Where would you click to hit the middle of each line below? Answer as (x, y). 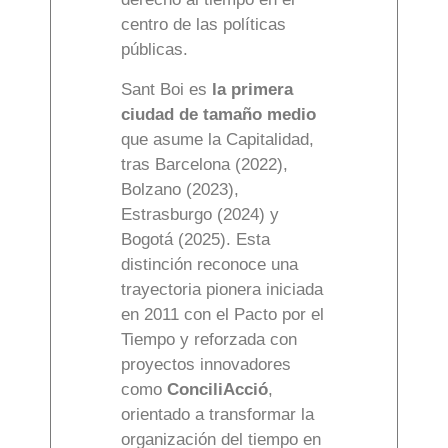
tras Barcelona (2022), (204, 165)
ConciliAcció (217, 390)
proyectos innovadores (206, 365)
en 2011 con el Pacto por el (222, 315)
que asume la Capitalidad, (217, 140)
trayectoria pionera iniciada (222, 290)
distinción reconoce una (209, 265)
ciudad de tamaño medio (218, 115)
